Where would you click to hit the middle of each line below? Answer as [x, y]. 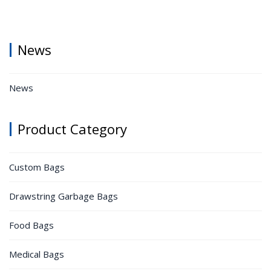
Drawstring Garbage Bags [64, 196]
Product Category [72, 129]
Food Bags [31, 225]
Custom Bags [37, 167]
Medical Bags [37, 254]
